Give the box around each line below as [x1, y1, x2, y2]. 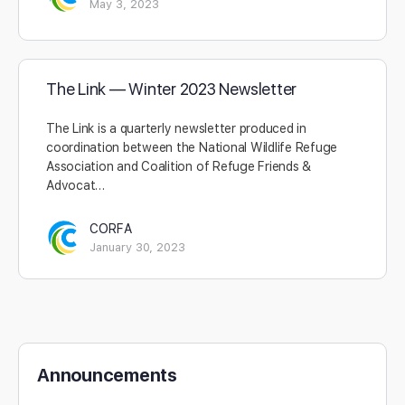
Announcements [37, 364, 177, 386]
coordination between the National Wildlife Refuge [46, 140, 338, 155]
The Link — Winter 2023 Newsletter [46, 80, 297, 99]
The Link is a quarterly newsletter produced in [46, 121, 306, 136]
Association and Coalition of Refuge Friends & [46, 159, 312, 174]
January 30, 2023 [89, 240, 185, 254]
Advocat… [46, 178, 106, 193]
